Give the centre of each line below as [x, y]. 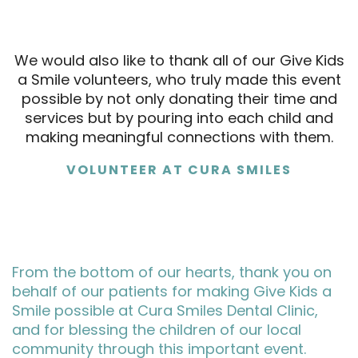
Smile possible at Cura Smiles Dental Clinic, [165, 310]
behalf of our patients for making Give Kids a [172, 291]
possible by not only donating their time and [179, 99]
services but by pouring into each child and [179, 118]
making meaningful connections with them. [179, 137]
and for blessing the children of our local [157, 330]
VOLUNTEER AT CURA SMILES [179, 170]
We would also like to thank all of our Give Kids [179, 60]
